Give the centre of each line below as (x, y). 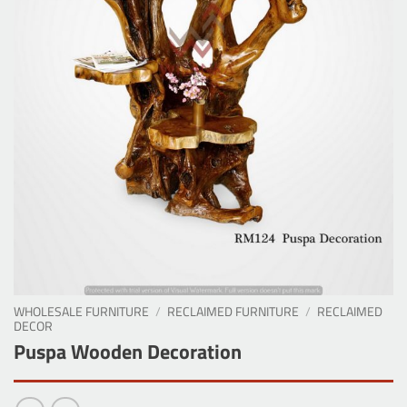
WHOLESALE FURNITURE (81, 311)
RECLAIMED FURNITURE (233, 311)
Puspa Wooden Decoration (128, 352)
